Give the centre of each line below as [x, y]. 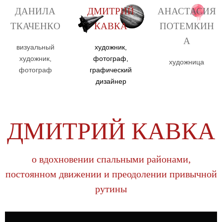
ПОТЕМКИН [187, 26]
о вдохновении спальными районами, [111, 159]
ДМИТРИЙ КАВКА [111, 131]
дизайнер [111, 81]
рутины [111, 189]
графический [111, 70]
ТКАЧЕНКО [35, 26]
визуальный [35, 47]
